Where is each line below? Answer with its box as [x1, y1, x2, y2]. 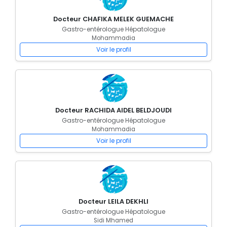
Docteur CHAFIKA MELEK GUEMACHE [53, 15, 174, 23]
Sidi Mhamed [94, 216, 133, 224]
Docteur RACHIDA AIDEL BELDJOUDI [55, 106, 172, 115]
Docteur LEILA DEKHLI [79, 197, 148, 206]
